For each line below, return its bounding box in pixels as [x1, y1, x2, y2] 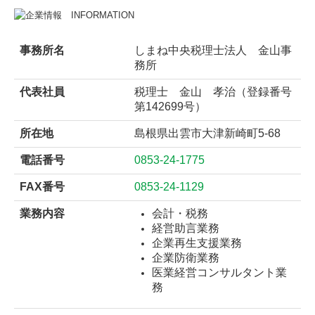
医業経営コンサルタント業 [152, 266, 287, 278]
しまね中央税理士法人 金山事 [134, 44, 292, 56]
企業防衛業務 [152, 252, 219, 264]
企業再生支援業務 [152, 237, 242, 249]
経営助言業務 [152, 222, 219, 234]
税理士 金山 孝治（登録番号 [134, 86, 292, 98]
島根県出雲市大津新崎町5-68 [134, 127, 281, 139]
